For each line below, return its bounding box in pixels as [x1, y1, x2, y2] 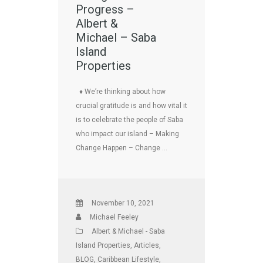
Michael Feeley [90, 213, 139, 221]
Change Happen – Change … [76, 143, 167, 152]
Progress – [76, 2, 134, 16]
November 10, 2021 [92, 198, 154, 207]
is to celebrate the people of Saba [76, 115, 183, 124]
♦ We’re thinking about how [76, 87, 166, 96]
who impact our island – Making [76, 129, 179, 138]
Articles [134, 241, 159, 249]
